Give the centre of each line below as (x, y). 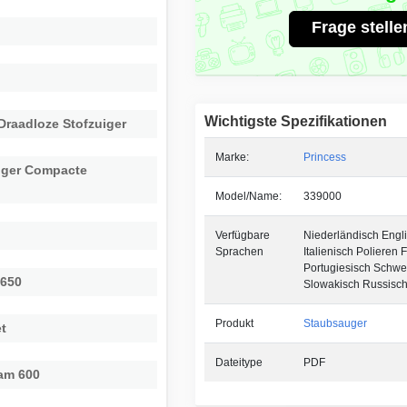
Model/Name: (248, 196)
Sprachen (239, 251)
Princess (324, 157)
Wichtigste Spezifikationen (295, 121)
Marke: (232, 157)
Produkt (234, 323)
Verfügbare (242, 235)
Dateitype (238, 362)
